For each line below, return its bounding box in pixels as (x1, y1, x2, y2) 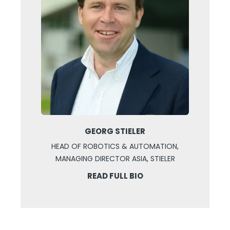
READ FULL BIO (87, 170, 143, 182)
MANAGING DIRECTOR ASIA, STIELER (55, 154, 175, 164)
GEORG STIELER (85, 126, 145, 137)
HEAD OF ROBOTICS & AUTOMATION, (51, 141, 179, 152)
